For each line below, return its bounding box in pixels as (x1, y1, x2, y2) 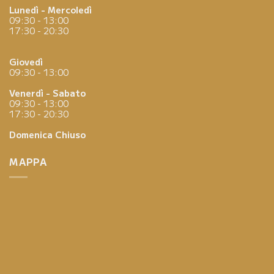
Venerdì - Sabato (9, 86, 86, 100)
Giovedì (9, 55, 43, 68)
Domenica (9, 128, 55, 141)
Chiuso (55, 128, 86, 141)
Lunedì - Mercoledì (9, 3, 92, 17)
